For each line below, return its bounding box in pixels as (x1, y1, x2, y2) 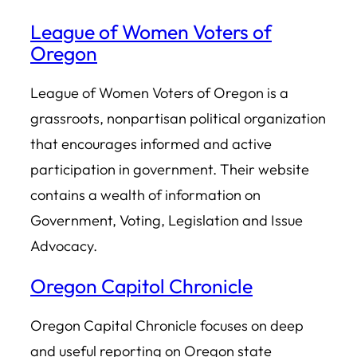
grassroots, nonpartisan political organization (30, 108, 326, 127)
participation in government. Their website (30, 159, 309, 178)
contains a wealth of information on (30, 185, 261, 204)
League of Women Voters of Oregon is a (30, 83, 288, 102)
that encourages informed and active (30, 134, 272, 153)
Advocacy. (30, 236, 100, 255)
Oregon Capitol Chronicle (30, 273, 253, 299)
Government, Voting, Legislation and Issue (30, 210, 303, 229)
